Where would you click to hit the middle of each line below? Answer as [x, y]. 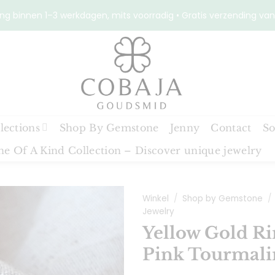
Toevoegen [89, 250]
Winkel [155, 199]
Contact [231, 127]
